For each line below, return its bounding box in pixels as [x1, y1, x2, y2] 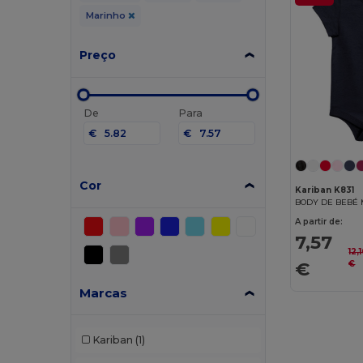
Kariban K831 [295, 184, 355, 195]
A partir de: [295, 216, 344, 227]
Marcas [79, 284, 128, 301]
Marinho [85, 9, 128, 21]
